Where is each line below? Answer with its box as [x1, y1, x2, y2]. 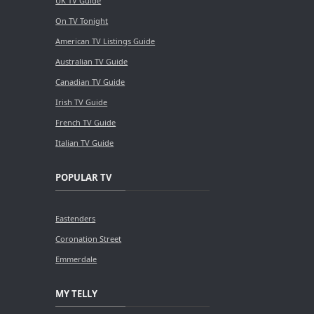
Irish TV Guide [55, 96, 108, 107]
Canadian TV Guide [55, 76, 125, 87]
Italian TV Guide [55, 137, 114, 148]
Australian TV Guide [55, 55, 128, 67]
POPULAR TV [55, 170, 112, 184]
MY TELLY [55, 287, 98, 300]
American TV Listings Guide [55, 35, 156, 46]
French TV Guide [55, 116, 116, 128]
